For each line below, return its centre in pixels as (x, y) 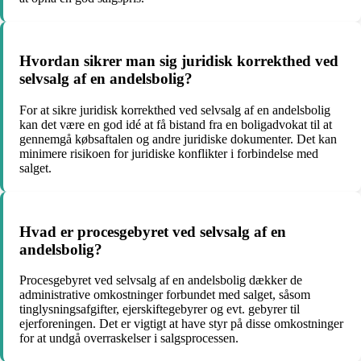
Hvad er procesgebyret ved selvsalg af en (153, 231)
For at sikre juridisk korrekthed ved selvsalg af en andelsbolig (175, 110)
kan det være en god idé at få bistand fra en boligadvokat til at (176, 125)
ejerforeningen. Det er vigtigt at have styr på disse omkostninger (181, 324)
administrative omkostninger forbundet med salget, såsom (165, 295)
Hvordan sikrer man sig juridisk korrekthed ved (179, 61)
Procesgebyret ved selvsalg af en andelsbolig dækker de (161, 280)
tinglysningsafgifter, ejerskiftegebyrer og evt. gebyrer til (160, 309)
